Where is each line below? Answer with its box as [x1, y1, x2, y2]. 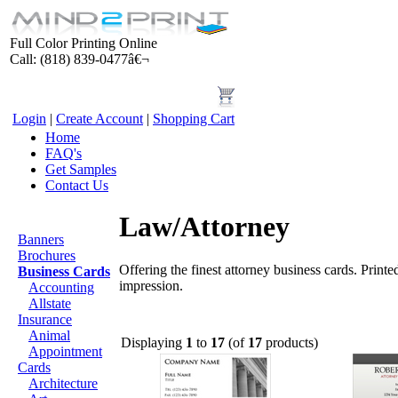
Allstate [28, 296, 71, 311]
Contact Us [45, 178, 108, 193]
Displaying [121, 335, 186, 350]
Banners [18, 232, 64, 247]
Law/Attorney [119, 211, 290, 243]
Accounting [28, 280, 94, 295]
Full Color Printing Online [10, 36, 157, 51]
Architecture [28, 376, 98, 391]
